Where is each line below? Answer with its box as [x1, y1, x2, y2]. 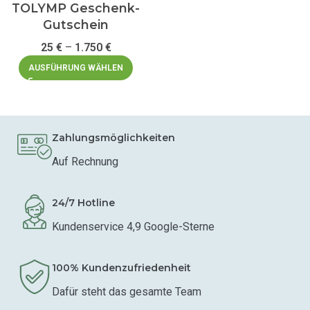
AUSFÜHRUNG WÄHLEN [28, 62, 123, 73]
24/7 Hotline [52, 196, 115, 209]
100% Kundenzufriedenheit [52, 261, 191, 274]
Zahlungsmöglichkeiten [52, 131, 175, 144]
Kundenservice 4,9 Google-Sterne [52, 219, 215, 233]
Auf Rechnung [52, 154, 118, 168]
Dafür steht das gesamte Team [52, 284, 201, 298]
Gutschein [43, 17, 109, 32]
